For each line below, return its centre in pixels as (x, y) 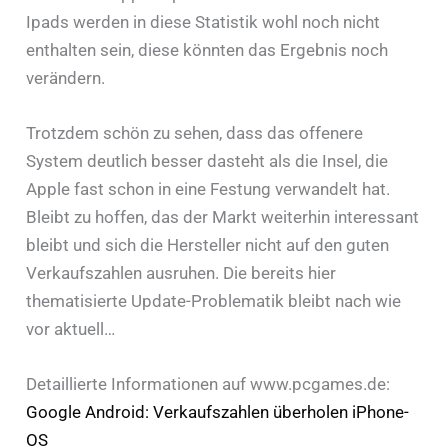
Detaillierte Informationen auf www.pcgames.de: (207, 383)
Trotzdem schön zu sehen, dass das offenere (194, 132)
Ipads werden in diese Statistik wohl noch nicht (202, 21)
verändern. (65, 77)
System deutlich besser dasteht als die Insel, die (206, 160)
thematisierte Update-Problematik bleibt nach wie (213, 300)
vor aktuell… (70, 328)
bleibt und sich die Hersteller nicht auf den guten (207, 244)
